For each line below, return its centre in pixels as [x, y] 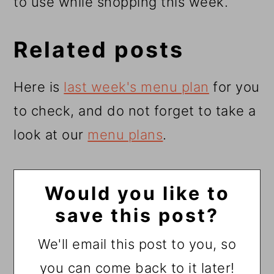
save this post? [137, 216]
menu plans [125, 135]
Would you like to [137, 194]
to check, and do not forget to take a [135, 111]
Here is [39, 87]
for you [234, 87]
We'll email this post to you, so [137, 244]
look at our [51, 135]
